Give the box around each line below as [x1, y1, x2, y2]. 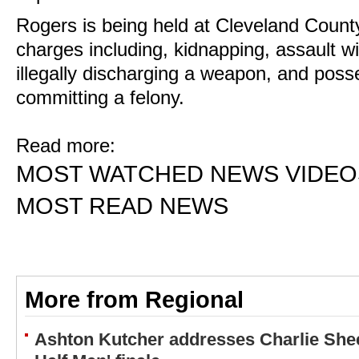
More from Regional [25, 287, 244, 313]
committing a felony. [16, 87, 184, 108]
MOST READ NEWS [16, 193, 228, 219]
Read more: [16, 135, 115, 156]
